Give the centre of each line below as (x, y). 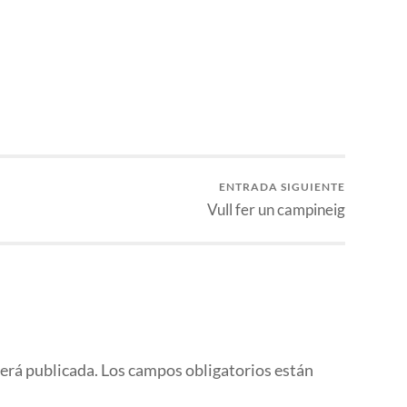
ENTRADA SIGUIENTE (282, 186)
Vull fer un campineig (276, 209)
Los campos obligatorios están (207, 370)
